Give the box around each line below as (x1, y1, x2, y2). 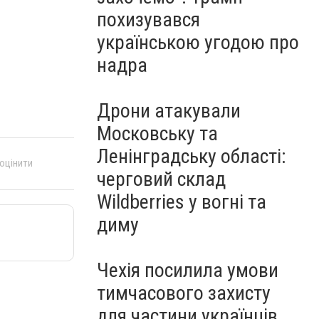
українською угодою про (97, 31, 299, 54)
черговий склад (97, 167, 226, 191)
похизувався (97, 8, 200, 31)
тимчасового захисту (97, 281, 271, 305)
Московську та (97, 122, 218, 145)
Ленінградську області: (97, 145, 286, 168)
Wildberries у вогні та (97, 190, 266, 214)
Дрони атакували (97, 99, 241, 122)
